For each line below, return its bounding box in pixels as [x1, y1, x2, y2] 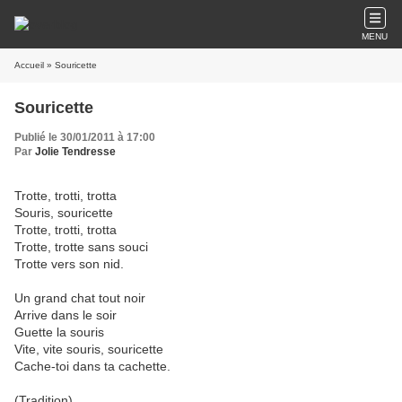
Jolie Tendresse [35, 145, 116, 158]
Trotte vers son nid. [14, 257, 124, 271]
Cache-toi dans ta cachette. [14, 359, 170, 373]
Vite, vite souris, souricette [14, 342, 163, 356]
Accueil [14, 60, 44, 70]
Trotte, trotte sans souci [14, 240, 148, 254]
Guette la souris [14, 325, 104, 339]
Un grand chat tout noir [14, 291, 145, 305]
